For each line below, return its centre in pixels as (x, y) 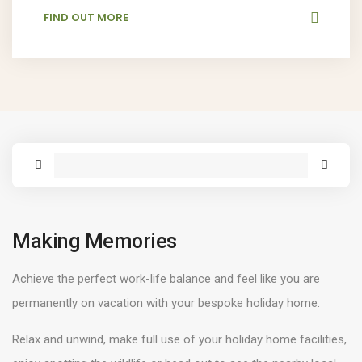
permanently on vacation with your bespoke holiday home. (166, 303)
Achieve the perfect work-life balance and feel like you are (166, 278)
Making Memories (95, 241)
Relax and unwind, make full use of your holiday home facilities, (179, 339)
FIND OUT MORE (86, 17)
